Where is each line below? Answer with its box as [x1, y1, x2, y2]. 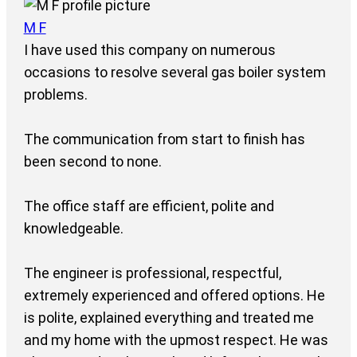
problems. [23, 86, 88, 104]
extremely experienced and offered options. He [23, 287, 325, 304]
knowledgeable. [23, 220, 124, 237]
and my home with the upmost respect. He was [23, 331, 328, 349]
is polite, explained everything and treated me [23, 309, 314, 327]
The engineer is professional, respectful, [23, 265, 281, 282]
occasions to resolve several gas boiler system [23, 64, 326, 81]
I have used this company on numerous [23, 41, 276, 59]
